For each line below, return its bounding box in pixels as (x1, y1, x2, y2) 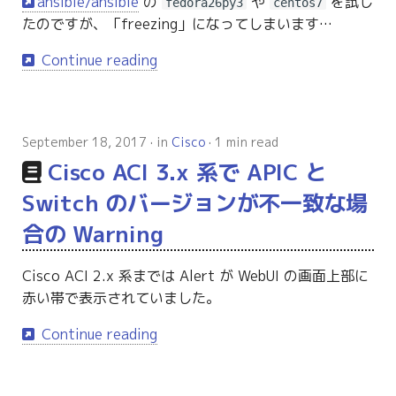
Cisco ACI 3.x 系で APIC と (48, 156, 327, 188)
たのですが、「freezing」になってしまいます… (21, 14, 332, 34)
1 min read (214, 133, 278, 151)
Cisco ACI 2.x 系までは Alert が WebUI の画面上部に (21, 266, 369, 286)
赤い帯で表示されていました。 (21, 288, 220, 308)
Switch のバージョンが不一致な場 (21, 187, 369, 219)
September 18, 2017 (21, 133, 147, 151)
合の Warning (21, 218, 164, 250)
